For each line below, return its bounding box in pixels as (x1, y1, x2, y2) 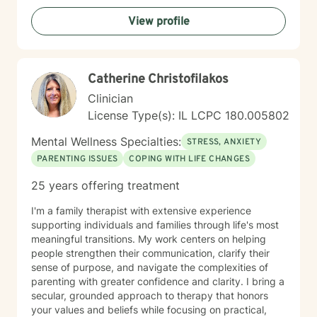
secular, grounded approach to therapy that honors (31, 289, 268, 301)
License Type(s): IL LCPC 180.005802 (88, 108, 289, 122)
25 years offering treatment (31, 178, 180, 192)
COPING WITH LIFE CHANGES (129, 154, 250, 165)
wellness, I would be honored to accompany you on (31, 2, 268, 14)
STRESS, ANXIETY (187, 137, 261, 148)
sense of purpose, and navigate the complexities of (31, 261, 268, 273)
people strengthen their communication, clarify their (31, 247, 270, 259)
